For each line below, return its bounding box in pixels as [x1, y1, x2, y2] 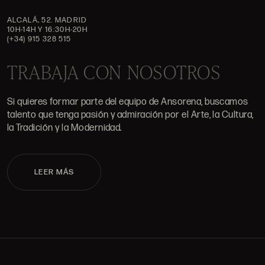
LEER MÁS [34, 167, 75, 177]
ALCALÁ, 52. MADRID [7, 15, 88, 25]
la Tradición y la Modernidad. [7, 122, 122, 134]
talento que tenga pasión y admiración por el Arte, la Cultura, [7, 109, 254, 121]
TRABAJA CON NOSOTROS [7, 59, 221, 86]
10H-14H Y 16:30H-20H [7, 25, 88, 35]
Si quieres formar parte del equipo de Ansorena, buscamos [7, 96, 248, 108]
